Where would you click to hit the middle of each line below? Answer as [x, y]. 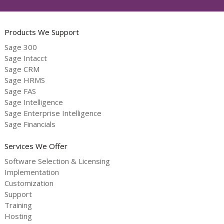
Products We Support [41, 32]
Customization [29, 183]
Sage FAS [20, 91]
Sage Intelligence [33, 102]
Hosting [18, 216]
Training [18, 205]
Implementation [31, 172]
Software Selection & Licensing [57, 161]
